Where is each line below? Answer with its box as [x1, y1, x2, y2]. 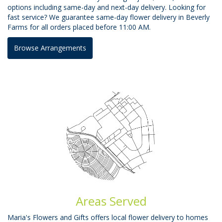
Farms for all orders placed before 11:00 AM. [7, 22, 151, 32]
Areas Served [75, 192, 147, 209]
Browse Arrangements [14, 43, 86, 53]
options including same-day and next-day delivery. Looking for [7, 2, 206, 12]
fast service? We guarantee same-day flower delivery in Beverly [7, 12, 210, 22]
